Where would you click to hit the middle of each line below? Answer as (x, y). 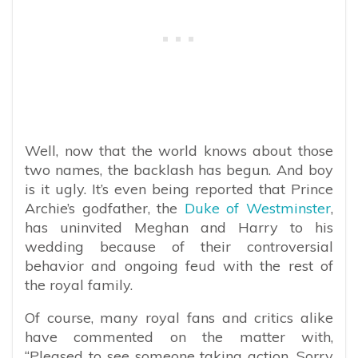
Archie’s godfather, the (105, 209)
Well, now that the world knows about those (179, 151)
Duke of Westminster (258, 209)
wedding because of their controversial (179, 247)
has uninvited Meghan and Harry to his (179, 228)
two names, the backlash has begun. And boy (179, 170)
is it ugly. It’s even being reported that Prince (179, 189)
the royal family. (81, 285)
